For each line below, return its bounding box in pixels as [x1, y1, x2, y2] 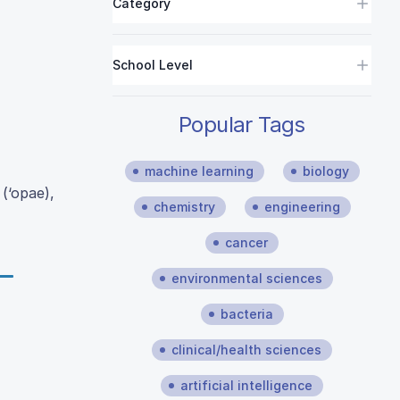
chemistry [153, 199, 215, 214]
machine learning [144, 163, 254, 179]
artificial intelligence [180, 378, 312, 393]
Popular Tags [179, 112, 305, 137]
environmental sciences [171, 271, 322, 286]
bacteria [220, 306, 273, 321]
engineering [263, 199, 340, 214]
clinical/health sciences [171, 342, 321, 357]
